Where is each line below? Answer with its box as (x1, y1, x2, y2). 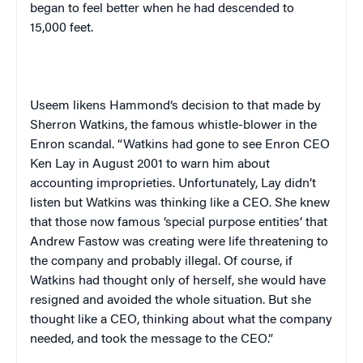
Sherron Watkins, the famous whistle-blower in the (30, 118, 317, 132)
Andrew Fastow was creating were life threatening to (30, 235, 328, 249)
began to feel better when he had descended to (30, 2, 294, 15)
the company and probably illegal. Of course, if (30, 254, 293, 268)
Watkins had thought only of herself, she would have (30, 274, 326, 288)
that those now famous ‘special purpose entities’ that (30, 216, 327, 229)
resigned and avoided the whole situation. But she (30, 293, 311, 307)
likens (70, 99, 109, 113)
